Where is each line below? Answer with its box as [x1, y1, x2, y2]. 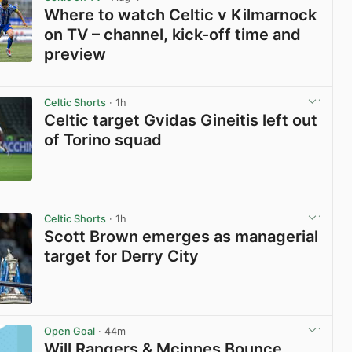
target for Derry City [44, 247, 200, 266]
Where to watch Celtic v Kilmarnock [44, 5, 317, 24]
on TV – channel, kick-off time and [44, 24, 302, 44]
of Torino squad [44, 130, 163, 149]
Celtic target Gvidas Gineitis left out [44, 110, 318, 130]
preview [44, 44, 107, 64]
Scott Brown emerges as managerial [44, 227, 319, 247]
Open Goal [44, 325, 96, 338]
